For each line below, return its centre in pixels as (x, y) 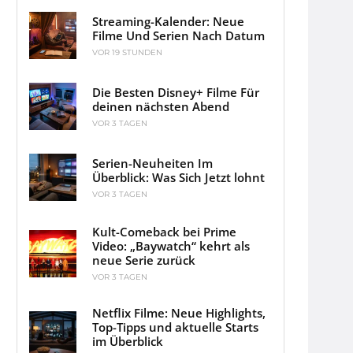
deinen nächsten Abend (161, 106)
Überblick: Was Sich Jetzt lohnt (178, 177)
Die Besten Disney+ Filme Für (176, 92)
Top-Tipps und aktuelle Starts (175, 327)
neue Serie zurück (144, 260)
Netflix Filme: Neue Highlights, (179, 313)
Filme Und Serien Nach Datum (178, 35)
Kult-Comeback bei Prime (164, 232)
